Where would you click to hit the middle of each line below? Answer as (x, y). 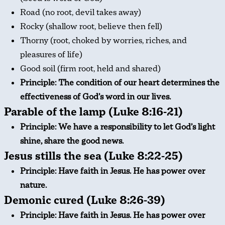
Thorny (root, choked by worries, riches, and (103, 41)
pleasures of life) (51, 55)
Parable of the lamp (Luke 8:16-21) (93, 112)
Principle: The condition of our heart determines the (120, 83)
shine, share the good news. (72, 141)
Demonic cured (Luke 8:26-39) (85, 200)
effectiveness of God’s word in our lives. (95, 97)
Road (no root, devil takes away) (81, 13)
